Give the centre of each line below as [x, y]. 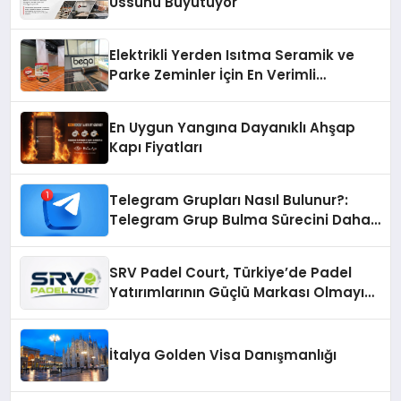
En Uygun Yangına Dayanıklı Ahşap [233, 127]
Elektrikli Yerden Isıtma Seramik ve [232, 55]
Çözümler [144, 94]
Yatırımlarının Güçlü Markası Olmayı [237, 292]
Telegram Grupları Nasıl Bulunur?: [229, 200]
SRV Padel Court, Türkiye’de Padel [231, 272]
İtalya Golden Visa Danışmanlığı [223, 354]
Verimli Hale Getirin [178, 239]
